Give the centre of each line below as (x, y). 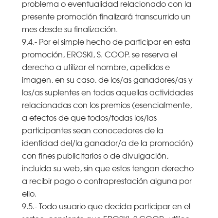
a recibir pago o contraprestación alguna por (107, 180)
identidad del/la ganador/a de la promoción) (107, 142)
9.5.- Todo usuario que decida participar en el (106, 206)
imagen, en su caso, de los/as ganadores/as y (107, 79)
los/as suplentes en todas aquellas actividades (107, 92)
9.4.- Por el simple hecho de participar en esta (106, 41)
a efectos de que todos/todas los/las (89, 117)
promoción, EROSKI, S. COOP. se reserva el (99, 54)
